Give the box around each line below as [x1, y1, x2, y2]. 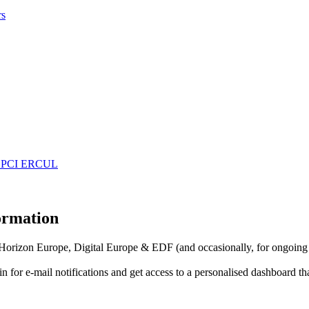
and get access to [108, 266, 187, 279]
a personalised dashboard [187, 266, 296, 279]
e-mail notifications [26, 266, 108, 279]
